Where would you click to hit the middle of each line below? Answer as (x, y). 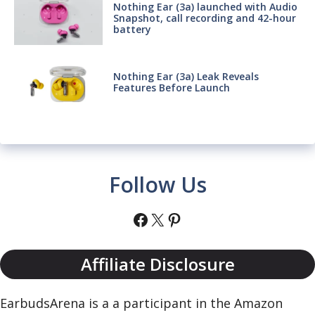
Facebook (168, 219)
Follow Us (157, 184)
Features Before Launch (171, 87)
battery (132, 29)
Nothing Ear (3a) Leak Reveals (186, 76)
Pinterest (201, 219)
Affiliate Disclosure (157, 264)
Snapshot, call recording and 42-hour (204, 18)
